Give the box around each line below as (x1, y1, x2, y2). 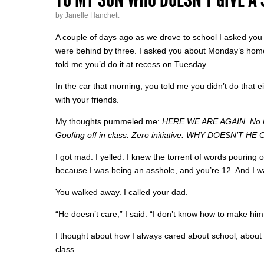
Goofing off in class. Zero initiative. (55, 130, 184, 140)
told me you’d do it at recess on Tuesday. (55, 60, 208, 69)
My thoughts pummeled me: (55, 117, 162, 126)
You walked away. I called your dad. (55, 187, 188, 197)
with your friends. (55, 95, 119, 104)
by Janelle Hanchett (55, 11, 119, 19)
